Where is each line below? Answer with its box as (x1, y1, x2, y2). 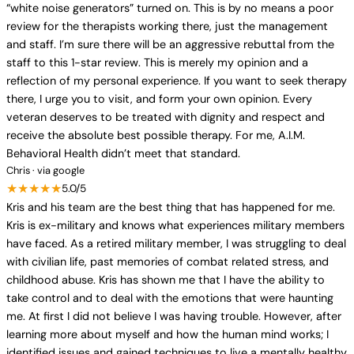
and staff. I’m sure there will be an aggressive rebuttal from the (6, 37, 334, 51)
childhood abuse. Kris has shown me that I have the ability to (6, 273, 325, 287)
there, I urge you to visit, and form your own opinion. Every (6, 92, 312, 106)
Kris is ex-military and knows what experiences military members (6, 218, 345, 232)
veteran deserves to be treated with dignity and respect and (6, 110, 325, 124)
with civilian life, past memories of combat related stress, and (6, 254, 329, 269)
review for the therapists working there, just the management (6, 19, 328, 33)
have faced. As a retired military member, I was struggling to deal (6, 236, 346, 250)
